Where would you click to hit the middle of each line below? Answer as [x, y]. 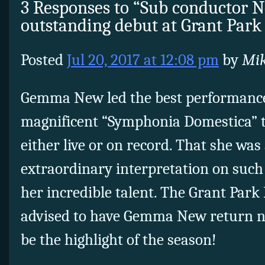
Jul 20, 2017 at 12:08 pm [143, 60]
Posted [44, 60]
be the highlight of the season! [119, 240]
